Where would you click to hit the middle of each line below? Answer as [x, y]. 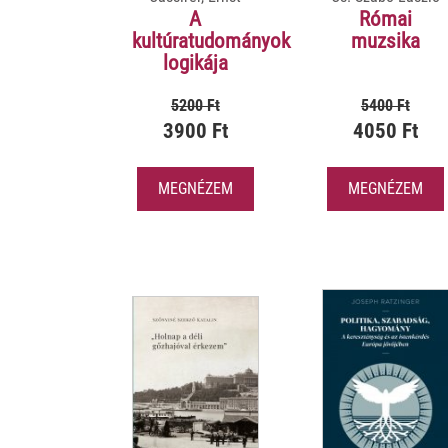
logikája [195, 63]
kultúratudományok [211, 41]
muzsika [385, 41]
